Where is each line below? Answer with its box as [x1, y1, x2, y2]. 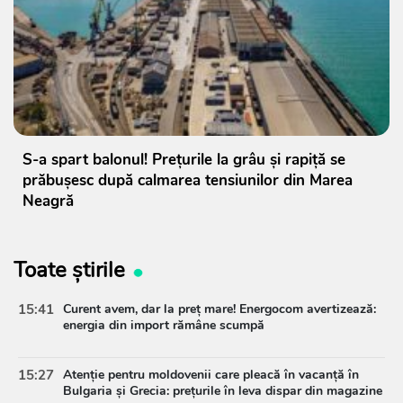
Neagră [22, 191, 74, 212]
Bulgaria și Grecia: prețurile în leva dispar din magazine [63, 382, 382, 400]
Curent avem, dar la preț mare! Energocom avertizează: [63, 300, 376, 318]
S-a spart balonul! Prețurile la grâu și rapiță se [22, 149, 345, 171]
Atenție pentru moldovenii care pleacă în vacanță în [63, 366, 359, 384]
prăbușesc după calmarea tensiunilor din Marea [22, 170, 353, 192]
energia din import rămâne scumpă [63, 317, 264, 335]
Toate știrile [13, 255, 125, 285]
